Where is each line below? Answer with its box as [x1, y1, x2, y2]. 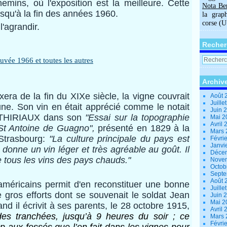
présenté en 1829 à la [94, 123, 190, 133]
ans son [48, 112, 86, 123]
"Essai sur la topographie [85, 112, 190, 123]
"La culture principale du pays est [49, 134, 190, 144]
